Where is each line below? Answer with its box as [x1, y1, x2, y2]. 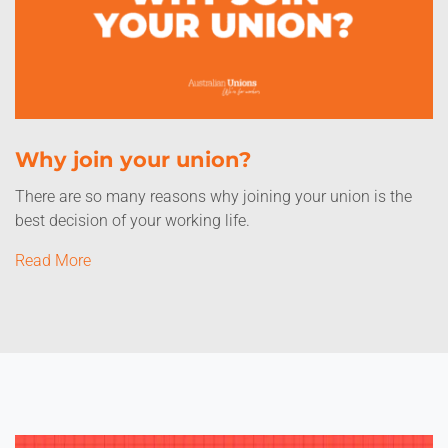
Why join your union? [15, 147, 251, 172]
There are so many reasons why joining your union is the [15, 187, 412, 206]
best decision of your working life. [15, 211, 250, 230]
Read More [15, 251, 91, 270]
